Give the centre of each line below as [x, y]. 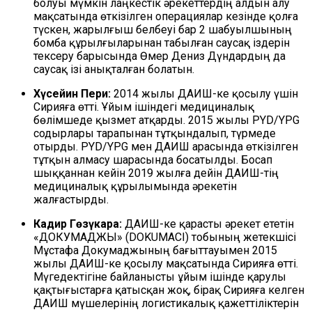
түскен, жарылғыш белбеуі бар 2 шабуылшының [163, 30]
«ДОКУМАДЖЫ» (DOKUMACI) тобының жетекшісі [165, 237]
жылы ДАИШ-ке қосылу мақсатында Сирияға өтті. [166, 264]
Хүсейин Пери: [72, 94]
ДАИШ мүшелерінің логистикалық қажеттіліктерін [166, 304]
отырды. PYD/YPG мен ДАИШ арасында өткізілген [166, 147]
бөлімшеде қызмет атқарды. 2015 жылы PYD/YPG [166, 120]
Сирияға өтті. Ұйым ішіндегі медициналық [144, 107]
